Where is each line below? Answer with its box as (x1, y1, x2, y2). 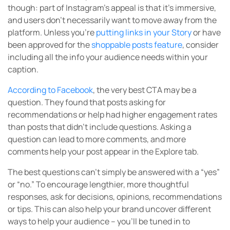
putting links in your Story (96, 26, 191, 38)
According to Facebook (8, 84, 93, 95)
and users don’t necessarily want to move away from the (8, 14, 217, 26)
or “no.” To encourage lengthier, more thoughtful (8, 178, 189, 190)
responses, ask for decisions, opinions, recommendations (8, 190, 222, 202)
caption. (8, 63, 39, 75)
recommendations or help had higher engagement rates (8, 108, 217, 120)
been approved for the (8, 39, 90, 50)
